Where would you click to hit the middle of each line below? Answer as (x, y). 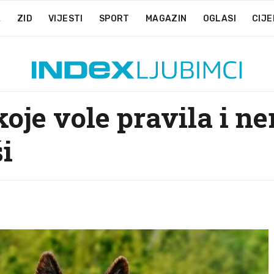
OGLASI (219, 19)
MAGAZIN (166, 19)
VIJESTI (65, 19)
